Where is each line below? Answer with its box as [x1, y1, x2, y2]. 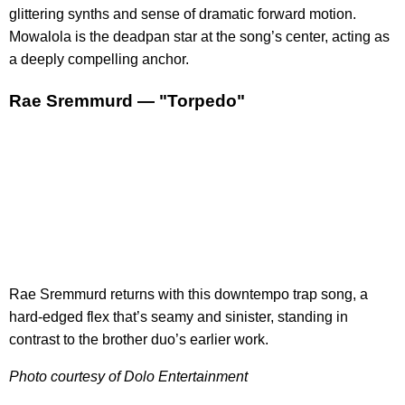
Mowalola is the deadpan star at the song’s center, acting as [9, 29, 390, 45]
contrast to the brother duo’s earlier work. [9, 331, 268, 347]
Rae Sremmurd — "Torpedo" [9, 90, 245, 110]
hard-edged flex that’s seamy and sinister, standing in [9, 308, 348, 325]
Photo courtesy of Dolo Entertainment [9, 368, 248, 384]
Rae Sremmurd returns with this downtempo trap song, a [9, 286, 368, 302]
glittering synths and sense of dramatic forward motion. [9, 6, 356, 23]
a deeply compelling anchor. [9, 52, 189, 68]
